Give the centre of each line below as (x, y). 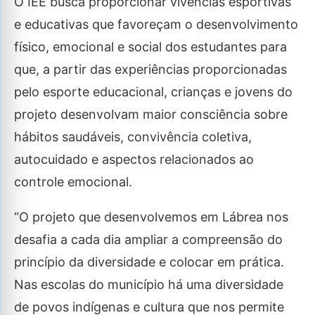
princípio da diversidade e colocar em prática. (149, 262)
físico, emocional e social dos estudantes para (150, 47)
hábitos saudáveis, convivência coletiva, (133, 137)
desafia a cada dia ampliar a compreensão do (148, 240)
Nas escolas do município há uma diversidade (149, 285)
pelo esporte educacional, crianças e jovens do (153, 92)
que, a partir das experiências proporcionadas (150, 70)
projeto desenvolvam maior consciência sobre (151, 115)
